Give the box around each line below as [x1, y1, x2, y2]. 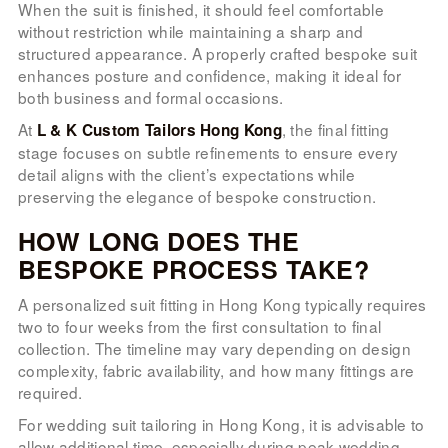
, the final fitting [281, 117, 390, 140]
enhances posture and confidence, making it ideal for [17, 63, 402, 86]
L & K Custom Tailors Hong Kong [36, 118, 282, 141]
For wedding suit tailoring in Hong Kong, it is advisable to [17, 412, 425, 435]
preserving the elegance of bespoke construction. [17, 184, 377, 207]
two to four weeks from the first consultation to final [17, 314, 382, 337]
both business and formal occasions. [17, 85, 284, 108]
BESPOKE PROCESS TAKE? [17, 250, 370, 287]
